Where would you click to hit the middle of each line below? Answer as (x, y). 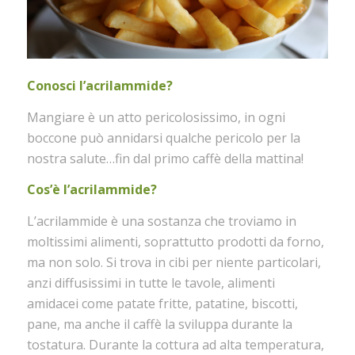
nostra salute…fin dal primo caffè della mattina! (165, 158)
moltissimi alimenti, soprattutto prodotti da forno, (175, 241)
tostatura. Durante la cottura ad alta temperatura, (175, 344)
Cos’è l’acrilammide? (92, 190)
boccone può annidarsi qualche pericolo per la (163, 137)
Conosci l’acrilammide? (99, 86)
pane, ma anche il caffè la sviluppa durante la (159, 324)
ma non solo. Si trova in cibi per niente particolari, (174, 262)
